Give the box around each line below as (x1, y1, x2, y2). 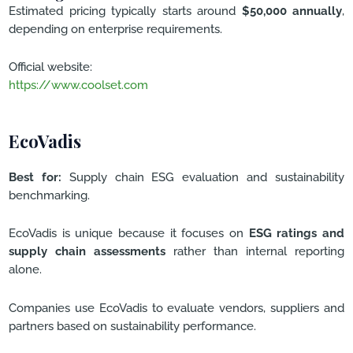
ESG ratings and (248, 226, 345, 240)
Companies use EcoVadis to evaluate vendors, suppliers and (9, 300, 344, 314)
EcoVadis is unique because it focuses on (9, 226, 249, 240)
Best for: (9, 169, 61, 184)
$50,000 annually (241, 3, 342, 17)
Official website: (9, 60, 92, 74)
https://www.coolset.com (9, 78, 148, 92)
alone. (9, 262, 42, 277)
